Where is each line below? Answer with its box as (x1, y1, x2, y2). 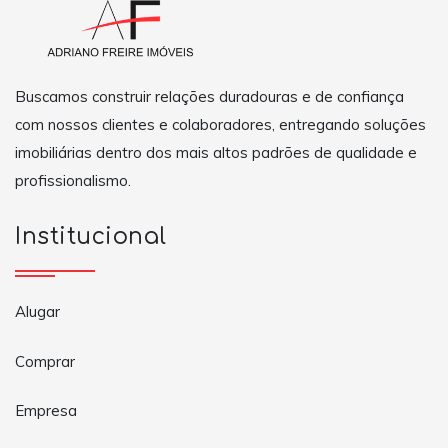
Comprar (15, 351, 75, 371)
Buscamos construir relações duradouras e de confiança (15, 86, 404, 106)
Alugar (15, 302, 60, 322)
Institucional (15, 224, 167, 250)
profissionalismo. (15, 170, 131, 190)
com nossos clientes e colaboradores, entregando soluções (15, 114, 426, 134)
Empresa (15, 401, 77, 421)
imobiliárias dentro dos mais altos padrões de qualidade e (15, 142, 417, 162)
